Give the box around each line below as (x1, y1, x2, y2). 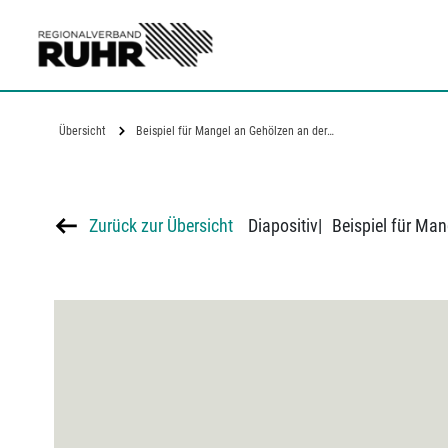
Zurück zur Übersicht (88, 214, 233, 236)
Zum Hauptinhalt (14, 2, 133, 23)
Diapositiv (247, 214, 318, 236)
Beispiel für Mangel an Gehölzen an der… (135, 124, 334, 138)
